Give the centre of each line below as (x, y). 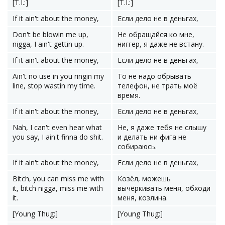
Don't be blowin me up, (50, 34)
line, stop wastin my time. (54, 86)
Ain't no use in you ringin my (58, 76)
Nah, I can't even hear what (57, 127)
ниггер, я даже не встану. (161, 44)
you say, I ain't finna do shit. (58, 137)
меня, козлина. (143, 198)
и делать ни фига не (152, 137)
